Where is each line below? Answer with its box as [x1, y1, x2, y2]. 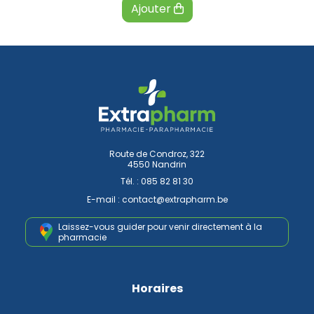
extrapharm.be [164, 193, 228, 206]
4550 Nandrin [128, 158, 186, 171]
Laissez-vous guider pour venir [58, 221, 189, 233]
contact [121, 193, 156, 206]
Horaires [131, 280, 183, 297]
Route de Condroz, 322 [109, 148, 205, 161]
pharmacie [58, 231, 107, 244]
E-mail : [86, 193, 122, 206]
